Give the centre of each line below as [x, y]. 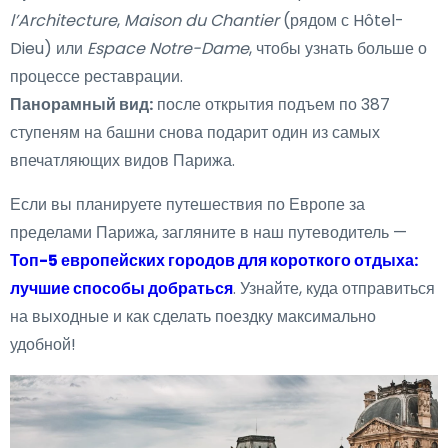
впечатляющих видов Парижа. [122, 160]
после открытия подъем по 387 [271, 104]
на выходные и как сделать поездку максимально [193, 316]
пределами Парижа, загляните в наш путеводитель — [208, 232]
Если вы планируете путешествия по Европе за [187, 204]
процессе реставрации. [96, 76]
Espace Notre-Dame [168, 48]
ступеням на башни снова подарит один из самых [195, 132]
